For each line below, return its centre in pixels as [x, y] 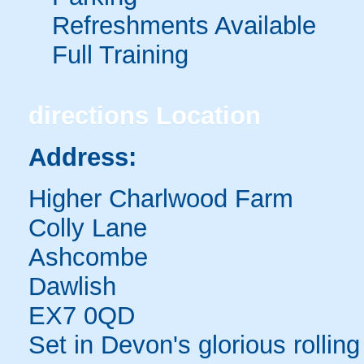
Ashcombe [88, 257]
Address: [82, 157]
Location [205, 115]
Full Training [117, 54]
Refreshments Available [180, 25]
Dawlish [72, 286]
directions [89, 115]
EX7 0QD [82, 315]
